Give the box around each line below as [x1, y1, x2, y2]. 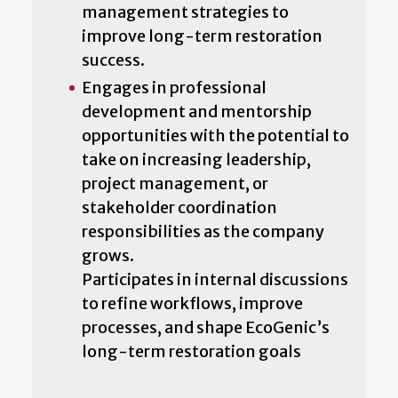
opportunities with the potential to [82, 124, 349, 146]
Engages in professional [82, 76, 267, 98]
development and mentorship [82, 100, 312, 122]
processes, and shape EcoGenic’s [82, 316, 330, 338]
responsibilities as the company [82, 220, 324, 242]
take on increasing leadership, [82, 148, 311, 170]
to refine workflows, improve [82, 292, 303, 314]
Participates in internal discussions [82, 268, 348, 290]
